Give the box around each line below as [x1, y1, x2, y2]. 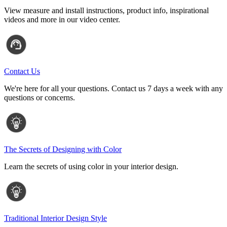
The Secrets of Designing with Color [4, 145, 122, 154]
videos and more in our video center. [4, 15, 120, 24]
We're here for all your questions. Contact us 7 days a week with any [4, 84, 223, 93]
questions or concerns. [4, 93, 75, 102]
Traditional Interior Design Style [4, 214, 107, 223]
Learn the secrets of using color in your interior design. [4, 162, 178, 171]
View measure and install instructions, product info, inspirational [4, 6, 209, 15]
